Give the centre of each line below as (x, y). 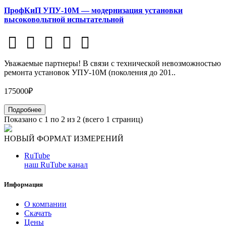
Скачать (38, 213)
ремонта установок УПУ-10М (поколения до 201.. (90, 72)
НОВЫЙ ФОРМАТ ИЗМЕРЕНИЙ (64, 138)
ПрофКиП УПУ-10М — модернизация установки (93, 10)
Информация (23, 185)
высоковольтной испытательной (64, 19)
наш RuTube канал (56, 164)
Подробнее (25, 109)
